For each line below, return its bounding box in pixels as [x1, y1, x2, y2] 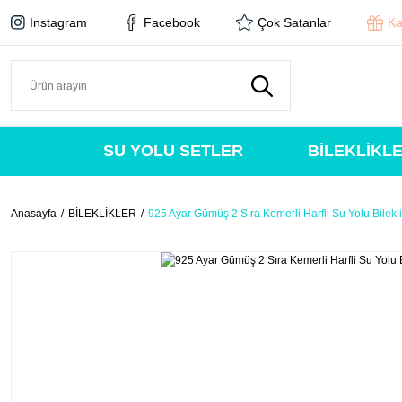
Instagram [30, 15, 87, 30]
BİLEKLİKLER [68, 207, 136, 220]
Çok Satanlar [258, 15, 331, 30]
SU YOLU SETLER [102, 142, 243, 160]
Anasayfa [11, 207, 57, 220]
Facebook [144, 15, 200, 30]
